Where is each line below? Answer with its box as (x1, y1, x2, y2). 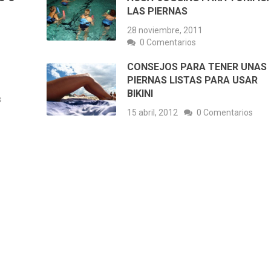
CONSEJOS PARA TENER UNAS (127, 61, 267, 73)
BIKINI (127, 88, 154, 100)
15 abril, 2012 (127, 108, 178, 118)
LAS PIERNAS (127, 5, 188, 18)
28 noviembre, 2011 (127, 25, 203, 36)
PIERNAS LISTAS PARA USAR (127, 74, 258, 87)
